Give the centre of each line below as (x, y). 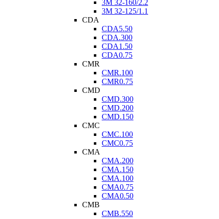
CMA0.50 (118, 196)
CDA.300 (117, 37)
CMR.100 (117, 73)
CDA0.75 (117, 55)
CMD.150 (118, 117)
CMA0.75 (118, 187)
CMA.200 (118, 161)
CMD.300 (118, 99)
